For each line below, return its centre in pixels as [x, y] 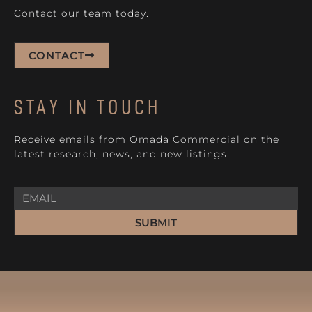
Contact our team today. [81, 13]
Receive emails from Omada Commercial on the [147, 140]
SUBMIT [156, 222]
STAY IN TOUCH [87, 108]
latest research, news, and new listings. [122, 154]
